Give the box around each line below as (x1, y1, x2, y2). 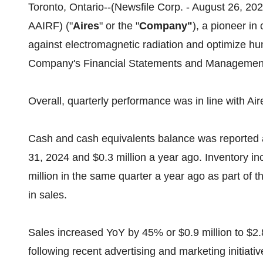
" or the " (99, 20, 139, 32)
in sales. (28, 189, 67, 201)
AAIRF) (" (28, 20, 73, 32)
